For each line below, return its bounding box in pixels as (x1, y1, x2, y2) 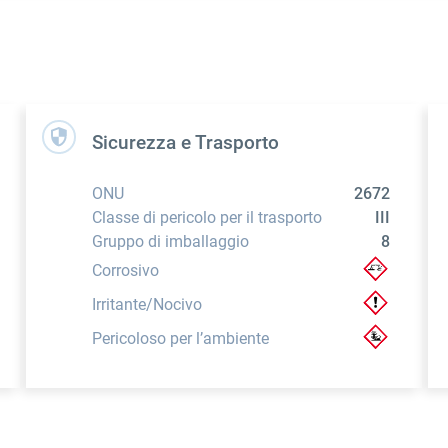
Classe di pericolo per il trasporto (91, 208, 322, 228)
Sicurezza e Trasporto (91, 132, 279, 155)
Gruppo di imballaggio (91, 232, 249, 252)
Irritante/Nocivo (91, 295, 202, 315)
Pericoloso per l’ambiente (91, 329, 269, 349)
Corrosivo (91, 261, 159, 281)
